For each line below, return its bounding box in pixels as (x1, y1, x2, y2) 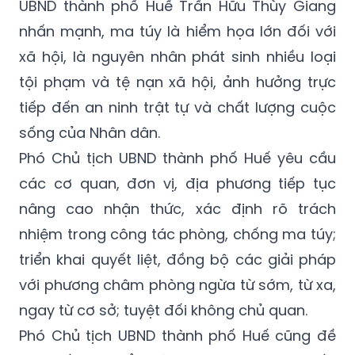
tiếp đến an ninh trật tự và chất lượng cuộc (19, 97, 336, 117)
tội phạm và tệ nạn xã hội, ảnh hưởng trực (19, 71, 336, 92)
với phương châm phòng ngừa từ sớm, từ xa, (19, 274, 336, 295)
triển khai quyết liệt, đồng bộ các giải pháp (19, 249, 336, 269)
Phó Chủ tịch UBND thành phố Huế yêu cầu (19, 147, 336, 168)
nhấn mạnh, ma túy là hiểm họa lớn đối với (19, 21, 336, 41)
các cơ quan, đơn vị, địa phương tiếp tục (19, 173, 336, 193)
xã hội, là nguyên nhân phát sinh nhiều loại (19, 46, 336, 67)
